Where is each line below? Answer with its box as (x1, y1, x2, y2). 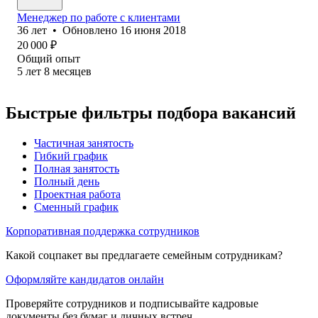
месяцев (53, 65, 92, 77)
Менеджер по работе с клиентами (17, 11, 180, 23)
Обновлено (62, 23, 120, 36)
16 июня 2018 (120, 23, 186, 36)
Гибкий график (34, 149, 108, 162)
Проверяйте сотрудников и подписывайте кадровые (6, 297, 258, 309)
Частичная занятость (34, 136, 133, 149)
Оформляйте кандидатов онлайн (6, 273, 164, 285)
